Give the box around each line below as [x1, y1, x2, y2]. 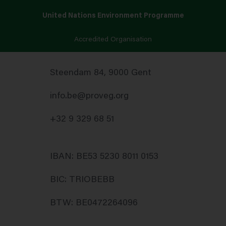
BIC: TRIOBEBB [50, 176, 115, 185]
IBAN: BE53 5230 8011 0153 [50, 152, 158, 162]
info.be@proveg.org [50, 92, 129, 101]
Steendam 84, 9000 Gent [50, 69, 151, 78]
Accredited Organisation [74, 36, 152, 44]
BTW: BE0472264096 [50, 199, 138, 208]
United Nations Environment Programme [42, 13, 184, 20]
